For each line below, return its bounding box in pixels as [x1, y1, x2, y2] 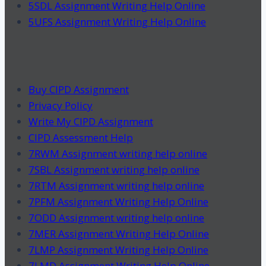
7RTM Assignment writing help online [28, 178, 204, 192]
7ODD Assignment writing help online [28, 210, 204, 224]
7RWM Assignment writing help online [28, 146, 207, 160]
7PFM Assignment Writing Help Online [28, 194, 208, 208]
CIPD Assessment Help [28, 130, 133, 144]
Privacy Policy [28, 98, 93, 112]
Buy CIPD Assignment [28, 82, 129, 96]
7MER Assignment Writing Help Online [28, 226, 209, 240]
